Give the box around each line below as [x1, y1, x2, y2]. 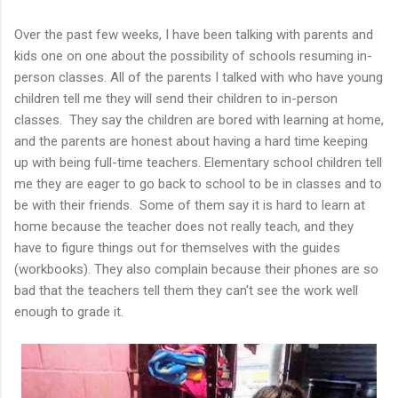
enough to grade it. [14, 303, 123, 320]
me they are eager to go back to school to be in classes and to [14, 175, 382, 192]
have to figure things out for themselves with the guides [14, 239, 340, 256]
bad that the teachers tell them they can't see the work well [14, 282, 358, 298]
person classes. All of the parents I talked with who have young [14, 68, 383, 85]
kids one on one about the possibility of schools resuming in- [14, 47, 372, 64]
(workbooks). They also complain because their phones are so [14, 260, 378, 277]
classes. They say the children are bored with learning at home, [14, 111, 384, 128]
